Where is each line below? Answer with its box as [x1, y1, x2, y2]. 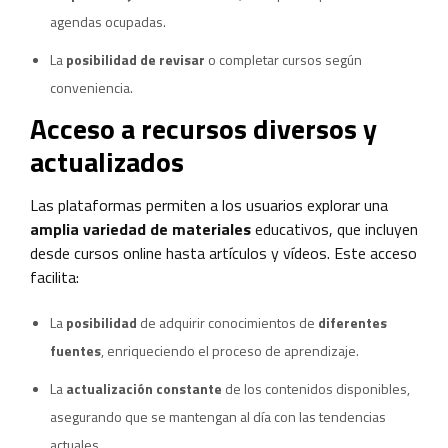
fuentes [50, 339, 101, 361]
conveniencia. [50, 76, 133, 98]
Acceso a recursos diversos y [30, 106, 377, 150]
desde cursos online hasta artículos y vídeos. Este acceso [30, 240, 417, 265]
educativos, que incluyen [251, 216, 418, 241]
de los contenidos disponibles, [222, 377, 410, 399]
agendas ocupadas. [50, 10, 166, 32]
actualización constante [66, 377, 222, 399]
